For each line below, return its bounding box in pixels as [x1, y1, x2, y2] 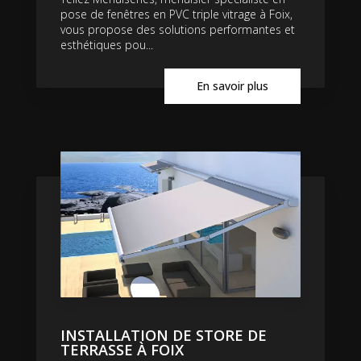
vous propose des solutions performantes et [60, 22, 295, 38]
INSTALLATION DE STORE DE [60, 326, 267, 346]
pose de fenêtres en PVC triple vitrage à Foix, [60, 6, 293, 23]
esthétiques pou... [60, 37, 153, 53]
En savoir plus [197, 78, 268, 94]
